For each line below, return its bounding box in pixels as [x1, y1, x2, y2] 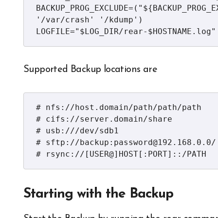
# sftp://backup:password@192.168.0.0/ [36, 138, 216, 147]
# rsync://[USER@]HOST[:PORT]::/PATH [36, 149, 206, 159]
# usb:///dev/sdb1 [36, 126, 119, 135]
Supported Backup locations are [23, 65, 157, 74]
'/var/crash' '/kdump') [36, 15, 143, 24]
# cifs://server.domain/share [36, 114, 172, 124]
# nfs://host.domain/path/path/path [36, 103, 201, 112]
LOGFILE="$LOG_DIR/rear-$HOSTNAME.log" [36, 27, 216, 36]
